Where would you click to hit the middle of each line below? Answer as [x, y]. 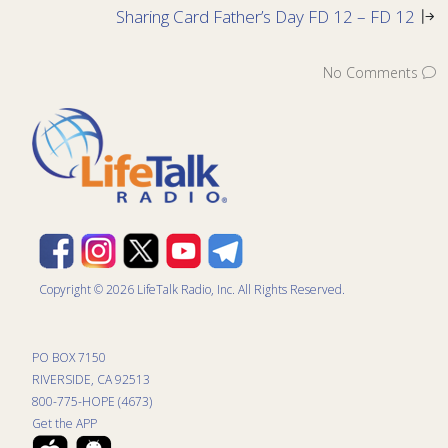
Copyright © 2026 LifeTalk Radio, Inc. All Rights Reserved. [192, 289]
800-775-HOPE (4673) [92, 401]
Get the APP [64, 423]
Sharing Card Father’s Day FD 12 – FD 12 [265, 16]
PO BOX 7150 [69, 357]
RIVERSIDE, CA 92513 [91, 379]
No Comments [370, 72]
